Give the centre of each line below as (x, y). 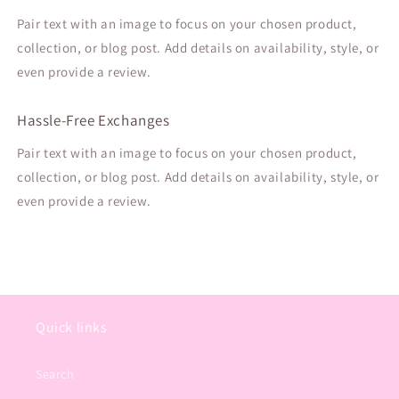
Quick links (72, 327)
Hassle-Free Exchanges (94, 120)
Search (55, 374)
